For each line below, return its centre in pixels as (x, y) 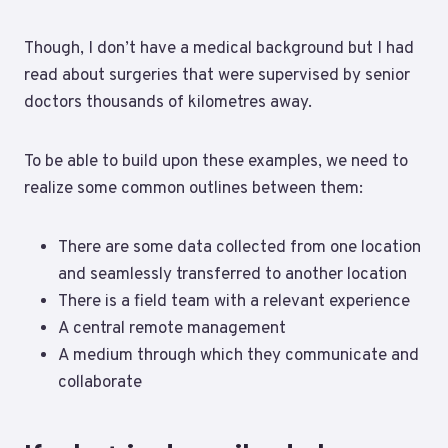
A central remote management (172, 328)
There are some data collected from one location (239, 247)
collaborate (100, 382)
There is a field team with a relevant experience (234, 301)
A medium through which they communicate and (238, 355)
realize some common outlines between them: (193, 188)
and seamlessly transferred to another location (232, 274)
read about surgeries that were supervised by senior (217, 75)
